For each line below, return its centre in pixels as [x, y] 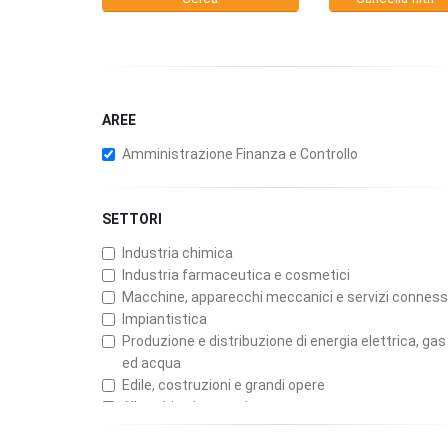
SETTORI [132, 219]
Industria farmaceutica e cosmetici [236, 275]
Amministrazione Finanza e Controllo [240, 154]
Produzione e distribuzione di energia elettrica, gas [284, 341]
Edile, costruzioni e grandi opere [223, 385]
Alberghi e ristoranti [185, 407]
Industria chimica [177, 253]
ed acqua [151, 363]
